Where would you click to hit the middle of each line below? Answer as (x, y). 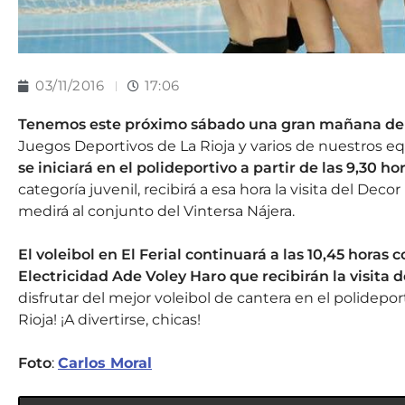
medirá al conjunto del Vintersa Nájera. (156, 212)
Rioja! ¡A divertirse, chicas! (109, 320)
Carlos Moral (105, 363)
